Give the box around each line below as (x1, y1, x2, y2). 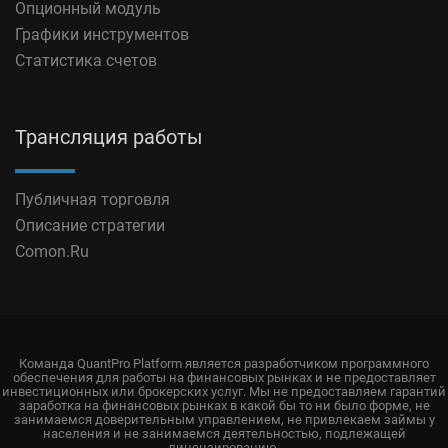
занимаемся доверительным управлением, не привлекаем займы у (13, 412, 435, 427)
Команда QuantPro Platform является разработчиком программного (19, 356, 429, 371)
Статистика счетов (15, 51, 157, 70)
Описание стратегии (15, 216, 165, 235)
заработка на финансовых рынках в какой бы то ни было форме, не (18, 398, 430, 413)
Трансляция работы (15, 125, 203, 149)
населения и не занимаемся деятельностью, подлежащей (42, 426, 406, 441)
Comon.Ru (15, 242, 89, 261)
